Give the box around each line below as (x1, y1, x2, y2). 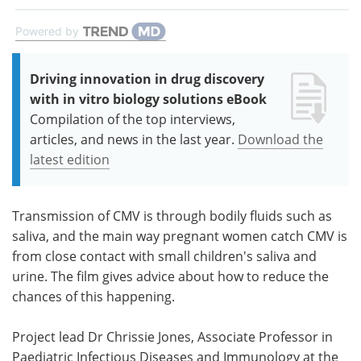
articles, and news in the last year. (30, 130, 234, 148)
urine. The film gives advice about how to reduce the (12, 267, 329, 285)
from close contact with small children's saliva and (12, 247, 317, 265)
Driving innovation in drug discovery (30, 69, 264, 88)
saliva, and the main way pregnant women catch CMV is (12, 226, 347, 245)
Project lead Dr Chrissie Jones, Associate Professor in (12, 327, 333, 346)
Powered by (15, 23, 79, 38)
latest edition (30, 150, 110, 168)
